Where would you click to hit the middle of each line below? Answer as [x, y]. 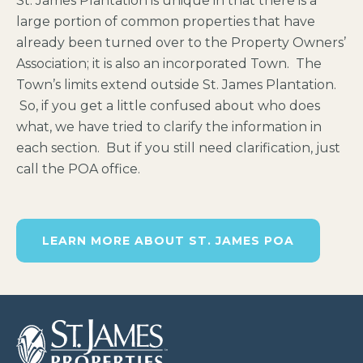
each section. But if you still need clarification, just [178, 148]
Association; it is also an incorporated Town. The [169, 64]
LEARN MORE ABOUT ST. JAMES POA [168, 241]
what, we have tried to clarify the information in [169, 127]
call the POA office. [78, 169]
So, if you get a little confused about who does [168, 106]
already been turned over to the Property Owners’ [181, 43]
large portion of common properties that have [166, 21]
